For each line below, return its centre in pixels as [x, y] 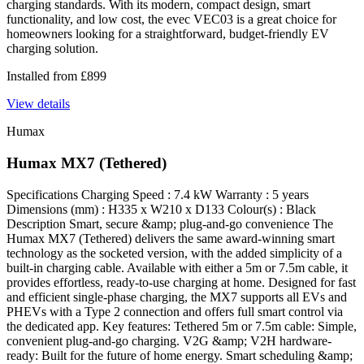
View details [38, 104]
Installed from [43, 76]
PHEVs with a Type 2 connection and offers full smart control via [175, 311]
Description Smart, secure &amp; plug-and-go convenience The [170, 223]
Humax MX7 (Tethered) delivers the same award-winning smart [171, 238]
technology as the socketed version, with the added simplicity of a [174, 253]
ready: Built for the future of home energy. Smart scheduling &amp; [180, 355]
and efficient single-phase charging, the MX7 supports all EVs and [177, 297]
